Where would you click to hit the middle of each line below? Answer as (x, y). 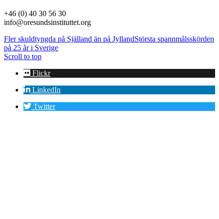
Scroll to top (23, 56)
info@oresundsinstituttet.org (47, 22)
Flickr (41, 73)
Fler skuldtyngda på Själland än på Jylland (69, 39)
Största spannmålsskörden (174, 39)
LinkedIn (46, 89)
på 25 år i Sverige (31, 47)
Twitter (44, 106)
